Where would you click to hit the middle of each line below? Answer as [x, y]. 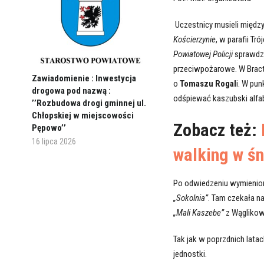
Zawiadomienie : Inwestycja [84, 78]
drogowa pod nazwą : [71, 90]
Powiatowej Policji [203, 55]
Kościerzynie [194, 40]
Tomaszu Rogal [207, 84]
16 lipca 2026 [54, 141]
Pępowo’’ [49, 128]
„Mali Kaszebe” [198, 213]
